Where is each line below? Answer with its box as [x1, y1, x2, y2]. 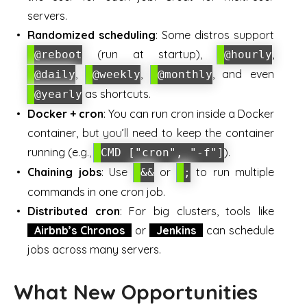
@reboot [34, 48, 82, 62]
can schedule [203, 223, 274, 238]
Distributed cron [27, 204, 120, 219]
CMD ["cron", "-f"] [101, 146, 224, 160]
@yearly [34, 88, 82, 101]
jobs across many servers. [27, 243, 161, 257]
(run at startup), [82, 47, 217, 62]
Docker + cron [27, 107, 103, 121]
